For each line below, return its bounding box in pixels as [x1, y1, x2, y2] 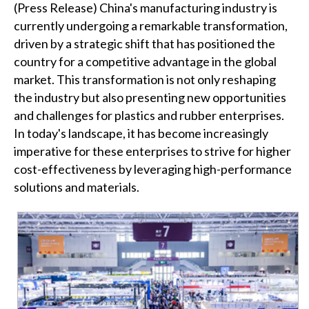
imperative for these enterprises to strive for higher [14, 143, 291, 159]
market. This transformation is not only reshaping [14, 72, 276, 88]
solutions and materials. [14, 179, 141, 195]
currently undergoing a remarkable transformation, [14, 18, 288, 34]
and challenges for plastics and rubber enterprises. [14, 108, 284, 123]
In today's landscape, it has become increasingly [14, 126, 268, 141]
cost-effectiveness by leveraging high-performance [14, 161, 292, 177]
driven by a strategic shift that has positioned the [14, 36, 275, 52]
